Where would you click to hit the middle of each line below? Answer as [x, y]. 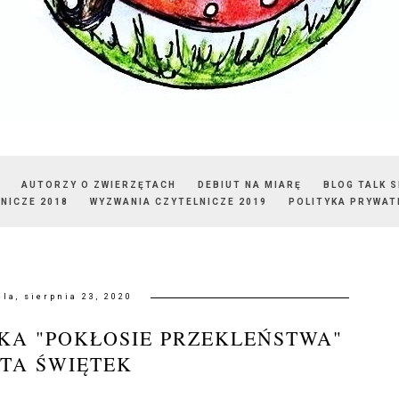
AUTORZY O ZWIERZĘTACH [99, 185]
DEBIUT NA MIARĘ [250, 185]
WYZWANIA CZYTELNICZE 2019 [179, 202]
